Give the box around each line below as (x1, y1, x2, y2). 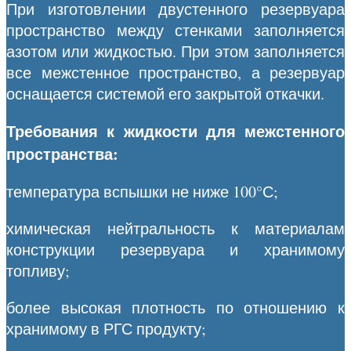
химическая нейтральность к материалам (6, 217, 345, 239)
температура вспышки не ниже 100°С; (6, 180, 278, 202)
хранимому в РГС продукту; (6, 317, 206, 339)
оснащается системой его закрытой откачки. (6, 82, 324, 104)
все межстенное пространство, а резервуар (6, 61, 345, 83)
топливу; (6, 259, 70, 281)
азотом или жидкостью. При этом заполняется (6, 40, 345, 62)
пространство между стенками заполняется (6, 19, 345, 41)
